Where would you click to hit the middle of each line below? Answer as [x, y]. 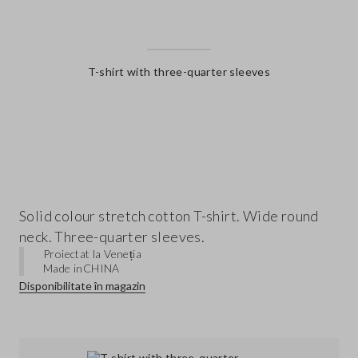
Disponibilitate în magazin [82, 286]
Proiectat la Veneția [93, 254]
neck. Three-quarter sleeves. [112, 237]
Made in [63, 268]
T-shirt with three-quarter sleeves [179, 72]
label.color [179, 114]
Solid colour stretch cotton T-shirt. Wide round [169, 216]
